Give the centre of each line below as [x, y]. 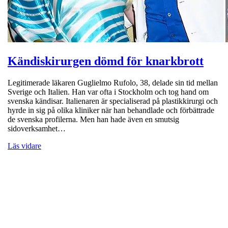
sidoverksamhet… [37, 128]
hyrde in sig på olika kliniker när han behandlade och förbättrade [111, 110]
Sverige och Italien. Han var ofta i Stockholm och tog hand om [108, 92]
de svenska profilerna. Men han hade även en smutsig [93, 119]
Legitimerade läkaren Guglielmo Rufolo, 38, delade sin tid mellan [113, 82]
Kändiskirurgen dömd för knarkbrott [106, 61]
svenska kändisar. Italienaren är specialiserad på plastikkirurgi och [113, 101]
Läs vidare [24, 146]
